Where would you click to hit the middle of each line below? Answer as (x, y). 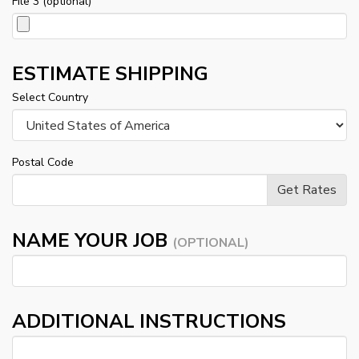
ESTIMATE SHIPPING (110, 74)
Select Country (50, 98)
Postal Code (43, 163)
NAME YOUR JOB (92, 241)
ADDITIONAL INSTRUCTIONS (149, 322)
